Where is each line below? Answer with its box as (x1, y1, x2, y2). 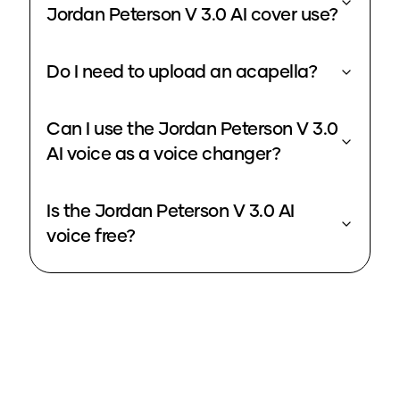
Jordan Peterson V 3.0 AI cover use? (46, 6, 338, 25)
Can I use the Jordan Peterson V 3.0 (46, 121, 338, 139)
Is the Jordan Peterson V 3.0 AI (46, 203, 295, 221)
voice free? (46, 228, 136, 246)
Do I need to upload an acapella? (46, 63, 317, 82)
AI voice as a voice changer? (46, 146, 280, 164)
